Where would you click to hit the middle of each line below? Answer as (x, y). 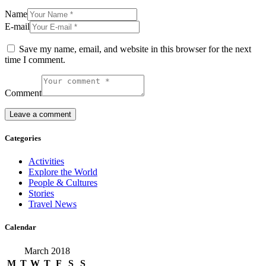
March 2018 (47, 251)
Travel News (53, 204)
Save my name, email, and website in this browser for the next (135, 49)
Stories (41, 194)
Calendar (20, 227)
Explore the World (63, 172)
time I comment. (35, 59)
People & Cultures (63, 183)
